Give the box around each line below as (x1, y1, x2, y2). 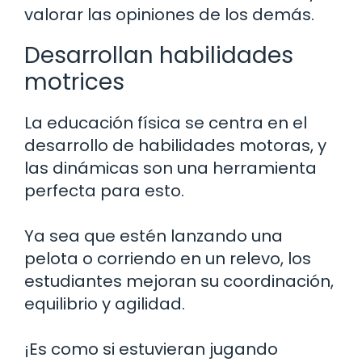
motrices (24, 65, 124, 98)
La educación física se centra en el (24, 111, 307, 134)
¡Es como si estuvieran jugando (24, 337, 278, 360)
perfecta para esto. (24, 179, 184, 202)
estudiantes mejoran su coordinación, (24, 269, 334, 293)
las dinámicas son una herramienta (24, 156, 317, 179)
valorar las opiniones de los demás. (24, 2, 314, 26)
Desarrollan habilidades (24, 39, 293, 71)
